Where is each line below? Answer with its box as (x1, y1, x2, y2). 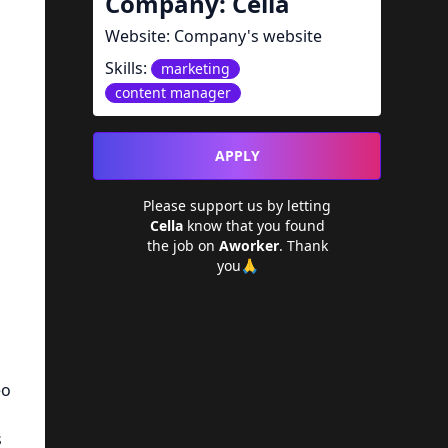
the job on (146, 236, 219, 255)
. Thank (278, 236, 328, 255)
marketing (161, 59, 231, 78)
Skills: (105, 57, 152, 79)
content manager (115, 83, 232, 102)
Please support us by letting (143, 196, 332, 215)
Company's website (174, 25, 323, 47)
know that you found (186, 216, 325, 235)
